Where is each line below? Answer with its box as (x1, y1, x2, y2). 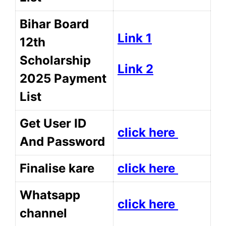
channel (20, 205, 67, 220)
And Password (20, 134, 108, 149)
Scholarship (20, 52, 91, 68)
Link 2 (118, 62, 153, 77)
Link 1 (118, 30, 152, 45)
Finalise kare (20, 160, 97, 176)
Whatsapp (20, 187, 80, 202)
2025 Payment (20, 71, 106, 86)
